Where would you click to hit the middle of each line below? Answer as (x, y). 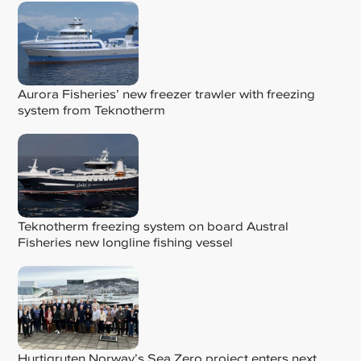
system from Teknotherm (92, 110)
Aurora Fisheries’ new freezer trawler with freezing (167, 93)
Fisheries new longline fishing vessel (126, 241)
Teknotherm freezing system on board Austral (154, 225)
